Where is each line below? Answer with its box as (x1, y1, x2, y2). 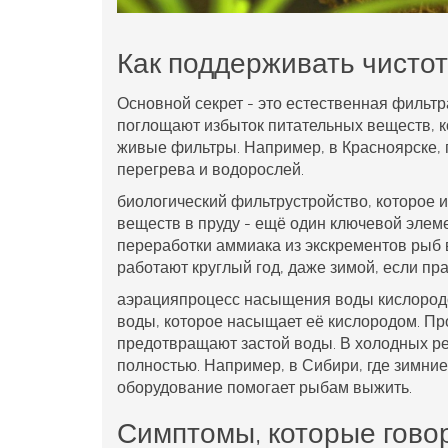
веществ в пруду (117, 213, 240, 233)
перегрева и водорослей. (117, 159, 304, 179)
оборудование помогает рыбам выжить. (117, 377, 412, 397)
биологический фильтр (117, 191, 285, 211)
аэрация (117, 289, 179, 309)
